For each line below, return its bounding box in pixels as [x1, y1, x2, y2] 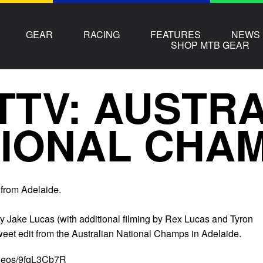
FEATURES [150, 27, 201, 41]
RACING [83, 27, 120, 41]
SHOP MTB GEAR [171, 38, 250, 52]
